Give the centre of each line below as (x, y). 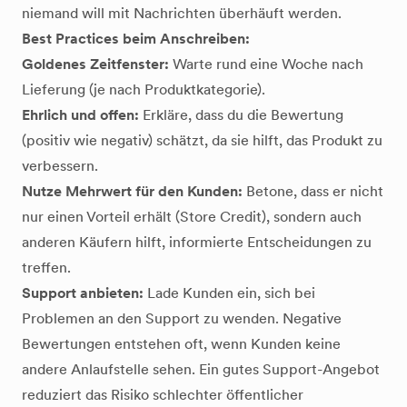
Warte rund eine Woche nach (266, 64)
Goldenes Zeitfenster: (95, 64)
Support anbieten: (83, 293)
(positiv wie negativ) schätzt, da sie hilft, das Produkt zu (202, 140)
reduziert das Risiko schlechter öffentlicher (163, 395)
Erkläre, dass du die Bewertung (241, 115)
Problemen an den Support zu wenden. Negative (182, 318)
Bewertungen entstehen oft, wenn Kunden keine (181, 344)
